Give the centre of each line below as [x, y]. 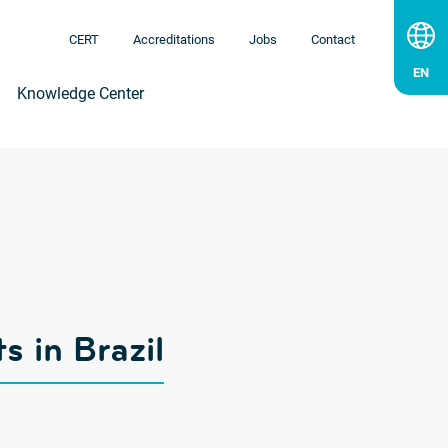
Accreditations [174, 39]
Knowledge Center [80, 93]
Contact [333, 39]
